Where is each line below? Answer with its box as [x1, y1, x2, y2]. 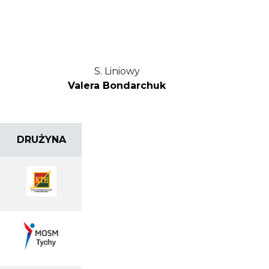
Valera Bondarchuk [68, 80, 166, 91]
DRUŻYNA [16, 134, 66, 145]
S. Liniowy [94, 65, 140, 77]
